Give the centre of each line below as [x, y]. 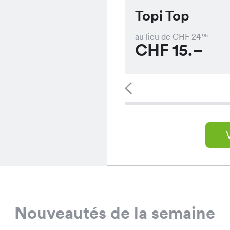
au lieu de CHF [162, 37]
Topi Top [162, 15]
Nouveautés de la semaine [115, 213]
